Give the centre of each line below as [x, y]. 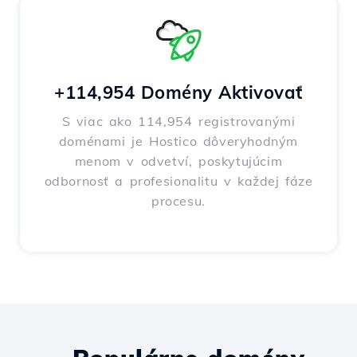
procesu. [178, 201]
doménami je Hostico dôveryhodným [178, 141]
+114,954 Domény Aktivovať [178, 93]
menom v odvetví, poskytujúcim [178, 161]
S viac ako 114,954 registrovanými [178, 122]
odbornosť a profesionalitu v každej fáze [178, 181]
